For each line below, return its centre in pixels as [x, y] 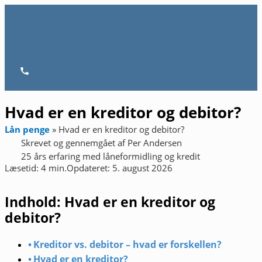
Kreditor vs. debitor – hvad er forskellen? [128, 244]
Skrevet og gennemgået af [74, 143]
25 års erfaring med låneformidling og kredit [111, 156]
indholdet [25, 40]
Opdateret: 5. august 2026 [120, 168]
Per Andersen [155, 143]
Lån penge [27, 129]
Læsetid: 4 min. [36, 168]
